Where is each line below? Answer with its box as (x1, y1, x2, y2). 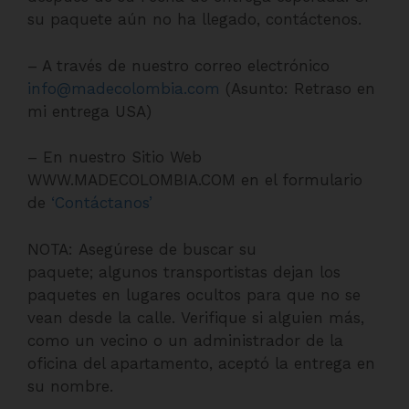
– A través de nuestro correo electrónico (27, 56, 330, 75)
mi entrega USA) (27, 101, 152, 121)
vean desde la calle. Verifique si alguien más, (27, 308, 364, 327)
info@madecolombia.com (27, 79, 220, 98)
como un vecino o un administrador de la (27, 330, 343, 350)
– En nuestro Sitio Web (27, 148, 202, 166)
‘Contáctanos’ (51, 194, 152, 212)
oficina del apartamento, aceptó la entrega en (27, 353, 375, 372)
